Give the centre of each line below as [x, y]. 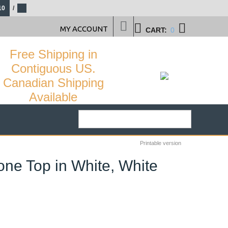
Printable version [161, 143]
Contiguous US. [53, 68]
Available [53, 97]
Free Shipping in [53, 54]
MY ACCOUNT [84, 29]
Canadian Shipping [53, 83]
